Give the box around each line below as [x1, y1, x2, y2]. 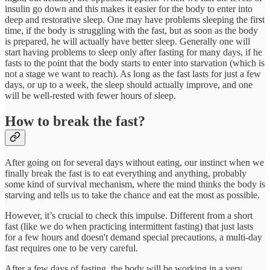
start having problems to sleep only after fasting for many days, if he [5, 46, 262, 57]
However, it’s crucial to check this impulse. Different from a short [5, 210, 253, 221]
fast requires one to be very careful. [5, 243, 138, 254]
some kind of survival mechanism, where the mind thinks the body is [5, 179, 265, 190]
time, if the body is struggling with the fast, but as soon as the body [5, 25, 258, 36]
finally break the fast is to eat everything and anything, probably [5, 168, 246, 179]
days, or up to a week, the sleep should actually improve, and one [5, 79, 253, 90]
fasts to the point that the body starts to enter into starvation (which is [5, 57, 265, 68]
